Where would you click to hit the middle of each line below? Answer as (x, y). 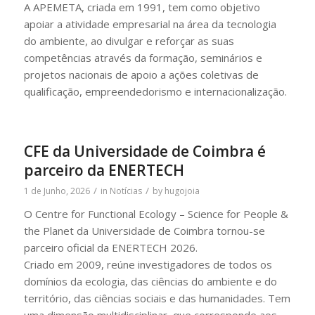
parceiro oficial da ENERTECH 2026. (110, 247)
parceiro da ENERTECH (104, 170)
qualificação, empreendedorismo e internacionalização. (155, 91)
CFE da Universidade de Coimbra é (144, 151)
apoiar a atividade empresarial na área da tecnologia (150, 24)
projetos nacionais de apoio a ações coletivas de (141, 74)
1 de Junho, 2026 (57, 191)
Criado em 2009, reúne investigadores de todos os (148, 264)
